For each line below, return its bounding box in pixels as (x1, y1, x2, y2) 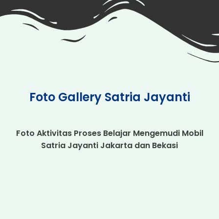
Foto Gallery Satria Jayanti (29, 88, 190, 105)
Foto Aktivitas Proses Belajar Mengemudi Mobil (16, 127, 203, 139)
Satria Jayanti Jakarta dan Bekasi (41, 139, 178, 151)
